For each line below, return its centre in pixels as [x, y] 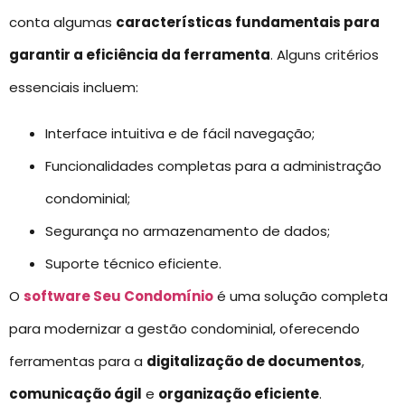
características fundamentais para [248, 23]
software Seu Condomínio [118, 296]
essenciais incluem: [74, 88]
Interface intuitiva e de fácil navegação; [180, 133]
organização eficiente [239, 393]
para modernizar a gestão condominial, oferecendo [184, 328]
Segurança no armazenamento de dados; [188, 231]
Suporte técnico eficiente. [133, 263]
